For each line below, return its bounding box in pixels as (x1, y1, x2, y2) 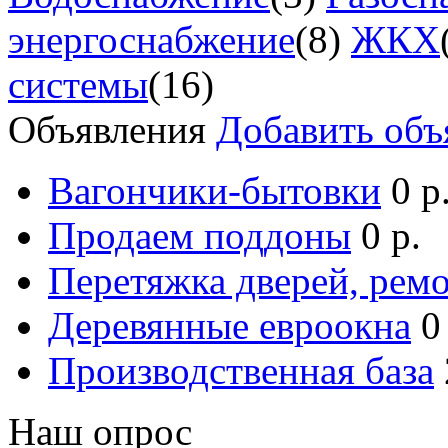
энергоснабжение (8, 18, 295, 62)
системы (8, 63, 148, 107)
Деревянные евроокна (48, 304, 411, 348)
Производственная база (48, 349, 434, 393)
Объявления (8, 108, 216, 152)
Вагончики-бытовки (48, 169, 381, 213)
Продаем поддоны (48, 214, 351, 258)
